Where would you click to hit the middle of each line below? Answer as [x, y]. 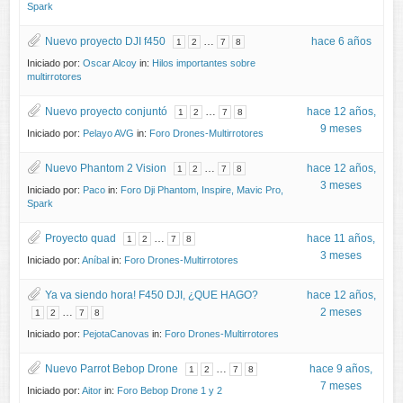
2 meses [341, 312]
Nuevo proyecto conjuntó [107, 111]
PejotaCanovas [116, 333]
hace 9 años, [341, 368]
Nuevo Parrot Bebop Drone [112, 368]
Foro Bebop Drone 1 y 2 [170, 390]
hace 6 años [341, 41]
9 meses [341, 128]
